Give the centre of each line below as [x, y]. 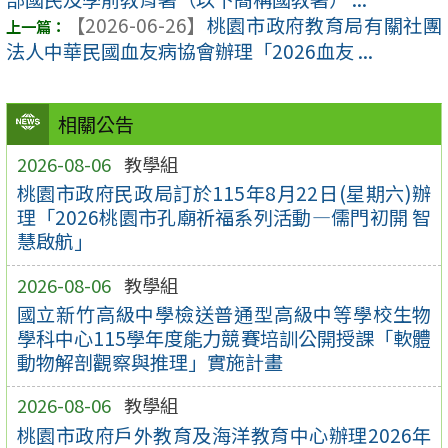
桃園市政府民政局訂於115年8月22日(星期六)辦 [224, 193]
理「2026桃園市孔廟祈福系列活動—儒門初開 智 [224, 217]
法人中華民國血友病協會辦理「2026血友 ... [189, 51]
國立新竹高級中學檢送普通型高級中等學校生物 [224, 314]
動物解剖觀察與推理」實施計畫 [149, 362]
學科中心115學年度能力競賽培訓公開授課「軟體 [224, 338]
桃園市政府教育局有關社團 [324, 25]
